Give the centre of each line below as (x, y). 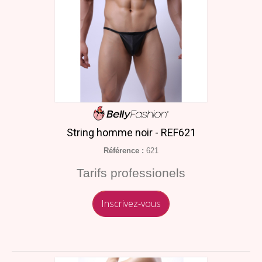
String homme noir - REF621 (131, 133)
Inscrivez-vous (131, 204)
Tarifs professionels (131, 173)
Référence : (124, 151)
